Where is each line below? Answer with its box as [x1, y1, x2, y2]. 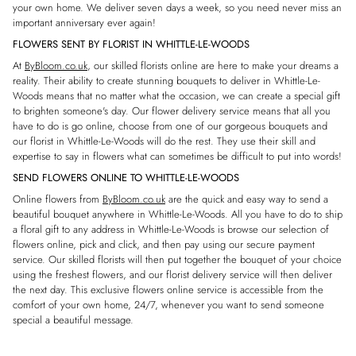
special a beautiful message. [13, 311, 133, 327]
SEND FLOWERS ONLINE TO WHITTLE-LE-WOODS [13, 169, 239, 185]
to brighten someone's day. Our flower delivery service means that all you [13, 103, 331, 118]
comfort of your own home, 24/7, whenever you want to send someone [13, 296, 324, 312]
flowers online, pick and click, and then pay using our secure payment [13, 236, 315, 252]
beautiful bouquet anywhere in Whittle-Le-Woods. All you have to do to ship [13, 206, 342, 222]
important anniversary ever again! [13, 14, 156, 30]
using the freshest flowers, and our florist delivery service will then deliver [13, 266, 332, 282]
